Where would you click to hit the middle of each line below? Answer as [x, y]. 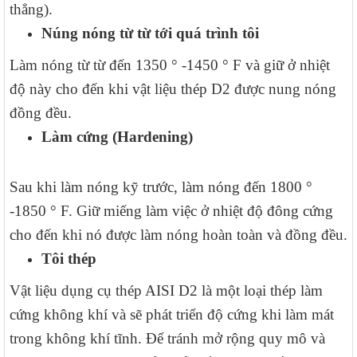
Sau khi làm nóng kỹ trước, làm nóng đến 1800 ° [161, 187]
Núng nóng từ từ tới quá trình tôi [150, 33]
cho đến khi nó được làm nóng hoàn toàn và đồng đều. [178, 235]
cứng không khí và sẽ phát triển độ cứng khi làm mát [172, 315]
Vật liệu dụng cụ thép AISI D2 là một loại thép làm [166, 291]
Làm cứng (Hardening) [117, 137]
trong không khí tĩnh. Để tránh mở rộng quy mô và [167, 339]
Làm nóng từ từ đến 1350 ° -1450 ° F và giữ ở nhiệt [170, 65]
